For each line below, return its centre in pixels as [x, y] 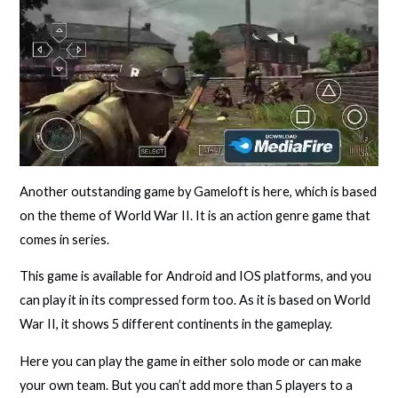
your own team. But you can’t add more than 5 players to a [187, 385]
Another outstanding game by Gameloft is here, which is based [199, 191]
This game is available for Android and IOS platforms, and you [196, 276]
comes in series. [65, 239]
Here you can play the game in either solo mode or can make [191, 361]
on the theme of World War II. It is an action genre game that [195, 215]
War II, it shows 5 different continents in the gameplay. [176, 324]
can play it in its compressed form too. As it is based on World [195, 300]
